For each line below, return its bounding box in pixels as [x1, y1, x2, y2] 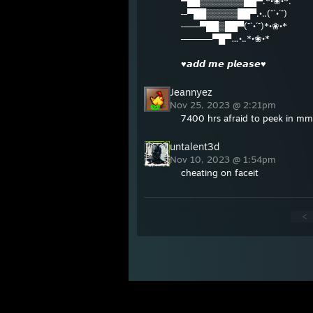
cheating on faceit [181, 167, 259, 178]
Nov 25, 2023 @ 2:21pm [170, 99, 279, 110]
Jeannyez [170, 86, 212, 98]
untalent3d [170, 140, 219, 152]
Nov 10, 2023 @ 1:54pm [170, 154, 279, 165]
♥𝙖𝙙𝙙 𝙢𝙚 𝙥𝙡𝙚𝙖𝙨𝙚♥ [181, 58, 266, 69]
